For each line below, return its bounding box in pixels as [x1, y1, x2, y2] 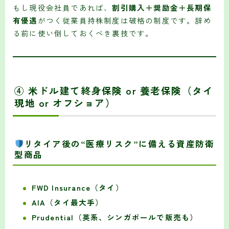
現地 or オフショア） [14, 96, 116, 110]
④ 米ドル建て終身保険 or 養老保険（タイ [14, 83, 213, 98]
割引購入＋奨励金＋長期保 [112, 2, 212, 13]
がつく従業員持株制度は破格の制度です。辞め [37, 15, 212, 26]
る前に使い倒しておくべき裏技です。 [13, 28, 154, 39]
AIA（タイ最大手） [31, 196, 104, 208]
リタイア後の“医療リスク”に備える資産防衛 [24, 137, 215, 150]
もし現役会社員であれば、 [13, 2, 112, 13]
